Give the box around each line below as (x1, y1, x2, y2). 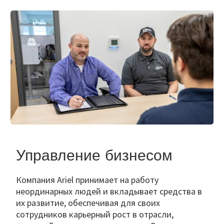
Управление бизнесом (16, 146, 172, 164)
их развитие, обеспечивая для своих (16, 197, 160, 209)
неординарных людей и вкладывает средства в (16, 185, 202, 197)
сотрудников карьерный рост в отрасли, (16, 208, 173, 220)
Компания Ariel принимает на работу (16, 174, 158, 186)
